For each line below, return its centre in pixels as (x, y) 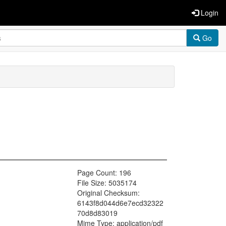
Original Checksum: (108, 193)
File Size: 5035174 (107, 183)
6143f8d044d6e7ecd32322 (120, 203)
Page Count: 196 (104, 173)
